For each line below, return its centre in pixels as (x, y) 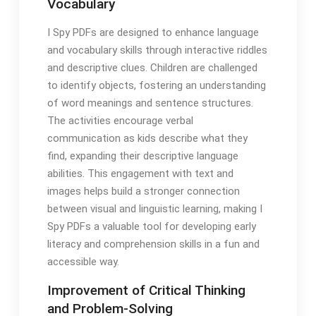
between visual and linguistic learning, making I (154, 209)
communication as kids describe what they (147, 139)
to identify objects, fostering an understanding (156, 86)
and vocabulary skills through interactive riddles (157, 50)
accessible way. (83, 262)
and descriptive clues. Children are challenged (152, 68)
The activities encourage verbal (120, 121)
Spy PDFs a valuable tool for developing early (151, 227)
